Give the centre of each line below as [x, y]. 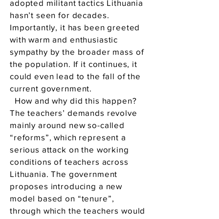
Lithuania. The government [64, 174]
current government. [51, 88]
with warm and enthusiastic [64, 39]
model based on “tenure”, [62, 198]
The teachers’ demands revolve [74, 113]
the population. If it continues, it [74, 64]
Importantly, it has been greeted [75, 27]
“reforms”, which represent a [68, 137]
